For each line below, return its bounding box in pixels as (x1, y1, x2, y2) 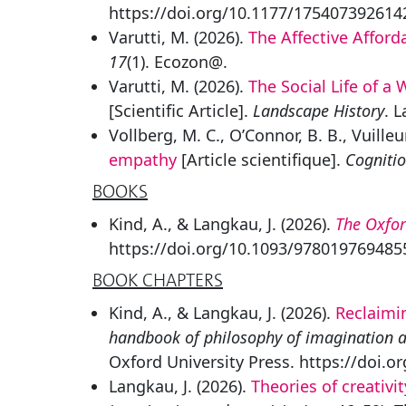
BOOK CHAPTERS (92, 268, 223, 293)
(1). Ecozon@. (127, 51, 227, 72)
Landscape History (253, 100, 384, 121)
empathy (109, 149, 177, 170)
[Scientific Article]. (109, 100, 253, 121)
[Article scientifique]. (177, 149, 345, 170)
